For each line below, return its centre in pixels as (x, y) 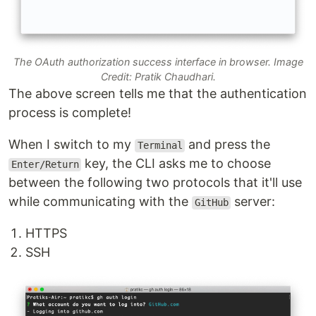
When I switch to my (72, 145)
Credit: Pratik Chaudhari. (158, 77)
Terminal (160, 146)
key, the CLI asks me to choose (176, 164)
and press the (228, 145)
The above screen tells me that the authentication (158, 94)
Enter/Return (45, 165)
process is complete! (70, 113)
